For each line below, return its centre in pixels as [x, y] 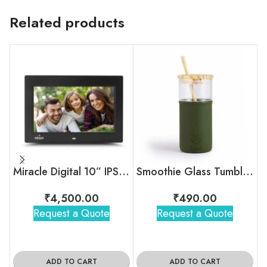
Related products [67, 22]
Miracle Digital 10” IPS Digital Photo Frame [124, 171]
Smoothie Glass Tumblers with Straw [248, 171]
